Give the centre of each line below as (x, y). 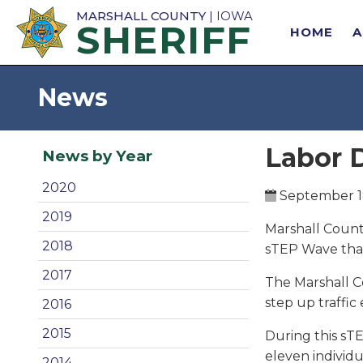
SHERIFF (164, 40)
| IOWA (229, 16)
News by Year (97, 156)
